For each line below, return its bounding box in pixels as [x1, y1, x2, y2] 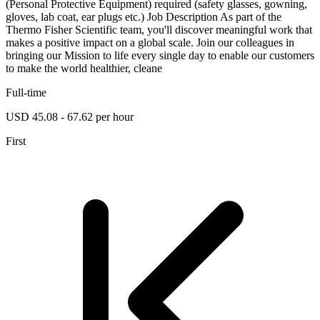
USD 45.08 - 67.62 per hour [6, 110, 134, 123]
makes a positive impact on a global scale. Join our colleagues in [6, 36, 294, 49]
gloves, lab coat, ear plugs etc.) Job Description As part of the [6, 10, 281, 23]
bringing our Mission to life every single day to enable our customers [6, 49, 314, 61]
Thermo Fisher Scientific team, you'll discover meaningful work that [6, 23, 312, 36]
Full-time [6, 86, 46, 99]
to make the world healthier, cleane [6, 61, 162, 74]
